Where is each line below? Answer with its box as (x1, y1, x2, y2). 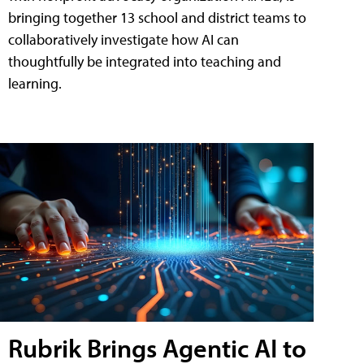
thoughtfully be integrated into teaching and (8, 51, 281, 71)
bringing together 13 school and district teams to (8, 7, 306, 27)
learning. (8, 73, 62, 93)
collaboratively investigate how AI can (8, 29, 239, 49)
